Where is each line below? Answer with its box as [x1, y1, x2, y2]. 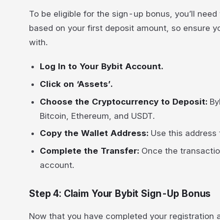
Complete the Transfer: [40, 146, 142, 156]
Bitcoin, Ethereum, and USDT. [40, 110, 155, 121]
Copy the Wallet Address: [40, 128, 151, 138]
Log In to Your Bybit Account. [40, 61, 164, 71]
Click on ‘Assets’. [40, 79, 113, 89]
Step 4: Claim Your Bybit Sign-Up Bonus [29, 188, 211, 199]
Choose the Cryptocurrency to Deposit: [40, 96, 210, 107]
